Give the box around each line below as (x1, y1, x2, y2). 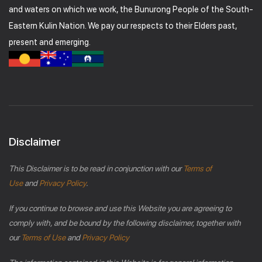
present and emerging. (9, 37, 91, 47)
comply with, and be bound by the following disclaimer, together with (9, 218, 241, 227)
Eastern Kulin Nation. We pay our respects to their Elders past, (9, 20, 237, 30)
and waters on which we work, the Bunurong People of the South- (9, 4, 253, 14)
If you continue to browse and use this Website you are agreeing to (9, 203, 232, 213)
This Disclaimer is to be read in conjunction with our (9, 163, 183, 173)
